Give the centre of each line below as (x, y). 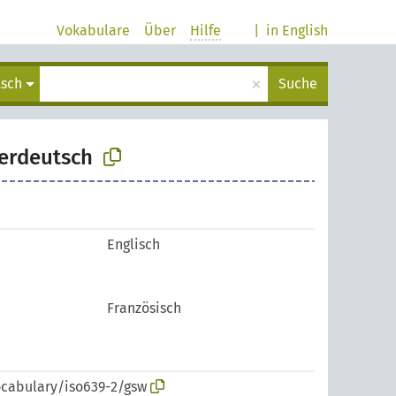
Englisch (133, 244)
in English (297, 30)
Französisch (144, 308)
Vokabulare (93, 30)
